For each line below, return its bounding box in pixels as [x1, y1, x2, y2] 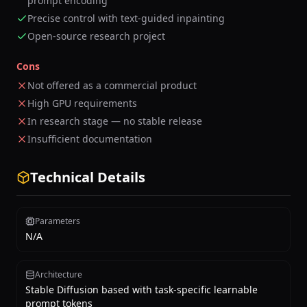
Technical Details [30, 168, 145, 186]
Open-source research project [27, 29, 165, 42]
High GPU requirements [27, 97, 137, 110]
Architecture [35, 269, 82, 280]
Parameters [35, 215, 80, 227]
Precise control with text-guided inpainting [27, 12, 225, 25]
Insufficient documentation [27, 132, 152, 145]
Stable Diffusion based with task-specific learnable [25, 283, 258, 296]
